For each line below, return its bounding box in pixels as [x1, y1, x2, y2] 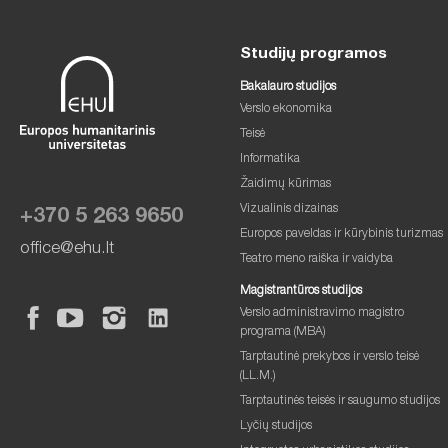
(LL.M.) [239, 369, 276, 383]
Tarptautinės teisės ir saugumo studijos [239, 394, 440, 408]
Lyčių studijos [239, 419, 312, 433]
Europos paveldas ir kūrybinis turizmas [239, 227, 443, 241]
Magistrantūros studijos [239, 284, 362, 298]
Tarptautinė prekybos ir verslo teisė [239, 350, 419, 364]
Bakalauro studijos [239, 80, 336, 94]
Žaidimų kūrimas [239, 177, 331, 191]
